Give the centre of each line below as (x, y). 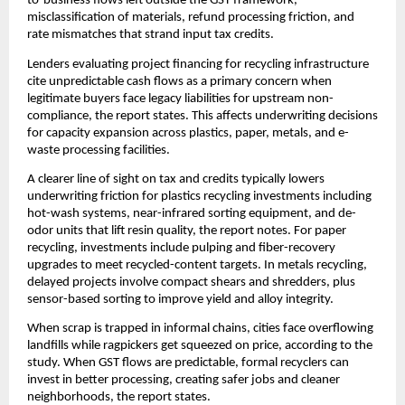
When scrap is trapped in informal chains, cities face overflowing (200, 329)
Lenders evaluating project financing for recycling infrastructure (198, 64)
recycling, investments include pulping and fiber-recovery (181, 248)
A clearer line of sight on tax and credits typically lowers (176, 179)
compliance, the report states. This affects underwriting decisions (202, 116)
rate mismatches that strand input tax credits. (151, 35)
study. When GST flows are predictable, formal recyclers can (188, 363)
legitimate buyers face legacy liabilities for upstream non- (180, 99)
